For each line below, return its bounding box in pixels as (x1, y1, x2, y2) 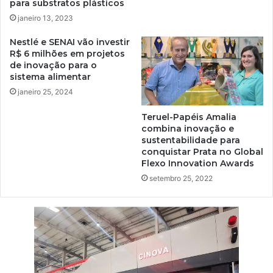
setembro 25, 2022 (149, 174, 213, 183)
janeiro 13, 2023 (18, 13, 73, 23)
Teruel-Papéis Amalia (141, 112, 236, 123)
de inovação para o (10, 60, 97, 71)
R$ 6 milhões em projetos (10, 48, 125, 60)
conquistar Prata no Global (141, 146, 263, 158)
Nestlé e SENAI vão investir (10, 37, 130, 48)
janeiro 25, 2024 (18, 87, 73, 97)
